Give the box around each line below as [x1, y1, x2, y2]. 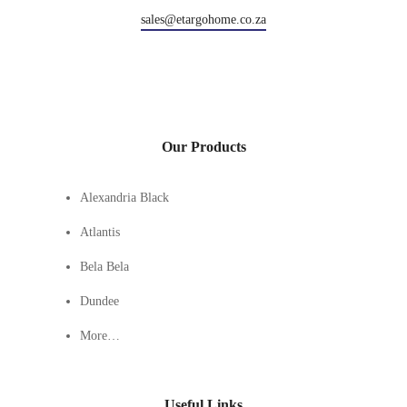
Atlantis [80, 224, 120, 239]
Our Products [161, 138, 246, 154]
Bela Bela [80, 259, 129, 273]
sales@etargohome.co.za [141, 12, 266, 26]
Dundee [80, 293, 119, 308]
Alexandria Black [80, 190, 169, 204]
